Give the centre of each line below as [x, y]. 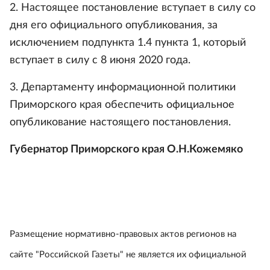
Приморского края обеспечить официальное [122, 105]
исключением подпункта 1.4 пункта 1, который [128, 43]
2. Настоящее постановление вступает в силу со [133, 8]
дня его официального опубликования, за [114, 25]
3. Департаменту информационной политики [123, 87]
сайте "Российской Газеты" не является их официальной [128, 254]
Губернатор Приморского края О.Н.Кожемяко [126, 149]
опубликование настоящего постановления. [120, 122]
